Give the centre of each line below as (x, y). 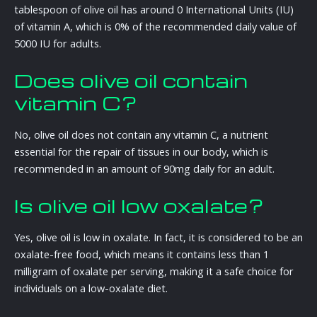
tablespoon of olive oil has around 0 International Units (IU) (154, 10)
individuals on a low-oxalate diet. (91, 288)
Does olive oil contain (131, 80)
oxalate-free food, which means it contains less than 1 (142, 254)
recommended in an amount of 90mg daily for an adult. (144, 169)
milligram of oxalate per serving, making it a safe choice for (154, 271)
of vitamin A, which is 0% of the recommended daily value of (155, 27)
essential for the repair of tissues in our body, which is (141, 152)
